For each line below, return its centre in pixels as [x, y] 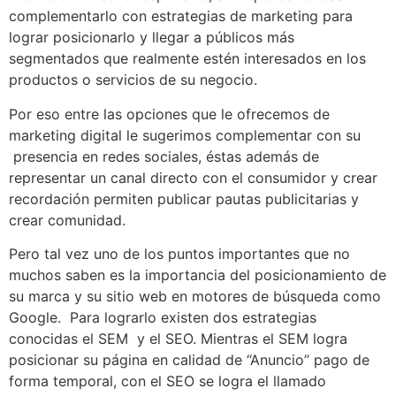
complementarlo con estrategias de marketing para [181, 16]
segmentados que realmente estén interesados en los [187, 59]
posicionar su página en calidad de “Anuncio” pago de [189, 360]
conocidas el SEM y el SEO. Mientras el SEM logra [178, 339]
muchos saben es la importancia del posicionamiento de [198, 275]
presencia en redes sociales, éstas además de [164, 156]
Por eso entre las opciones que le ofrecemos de [169, 114]
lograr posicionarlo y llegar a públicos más [152, 38]
